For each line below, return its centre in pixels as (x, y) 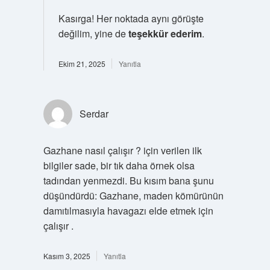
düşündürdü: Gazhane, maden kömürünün (133, 195)
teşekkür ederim (165, 33)
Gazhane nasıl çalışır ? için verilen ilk (122, 150)
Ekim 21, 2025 (82, 63)
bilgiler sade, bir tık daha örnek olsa (119, 165)
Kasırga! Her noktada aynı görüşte (131, 18)
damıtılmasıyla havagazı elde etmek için (128, 210)
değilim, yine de (93, 33)
